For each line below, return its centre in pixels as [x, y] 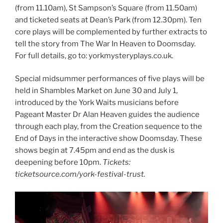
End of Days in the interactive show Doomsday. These [109, 139]
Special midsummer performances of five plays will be [110, 79]
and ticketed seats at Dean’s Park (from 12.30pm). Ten [108, 20]
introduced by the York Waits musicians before [97, 103]
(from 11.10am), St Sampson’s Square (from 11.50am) [106, 8]
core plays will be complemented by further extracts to [111, 32]
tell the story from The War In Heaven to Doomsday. [105, 44]
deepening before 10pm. [59, 163]
